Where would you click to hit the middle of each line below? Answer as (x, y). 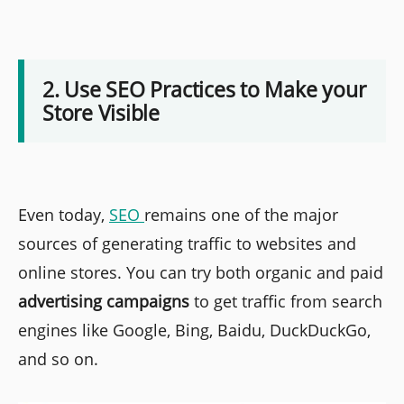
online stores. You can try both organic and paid (201, 273)
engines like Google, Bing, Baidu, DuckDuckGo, (194, 331)
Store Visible (101, 113)
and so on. (58, 359)
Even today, (64, 215)
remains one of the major (241, 215)
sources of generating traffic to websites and (187, 244)
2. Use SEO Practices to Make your (204, 90)
